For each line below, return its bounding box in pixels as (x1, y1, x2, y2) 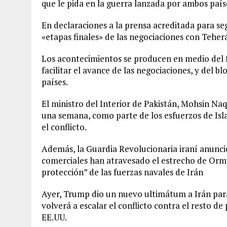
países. (42, 76, 68, 88)
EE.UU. (42, 211, 67, 223)
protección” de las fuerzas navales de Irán (42, 166, 203, 178)
